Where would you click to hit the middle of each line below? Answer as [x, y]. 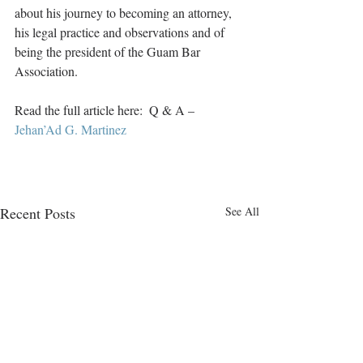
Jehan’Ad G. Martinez [70, 129]
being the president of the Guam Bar [109, 51]
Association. [48, 71]
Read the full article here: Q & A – [108, 110]
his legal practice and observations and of [121, 32]
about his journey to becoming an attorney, [125, 13]
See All [242, 211]
